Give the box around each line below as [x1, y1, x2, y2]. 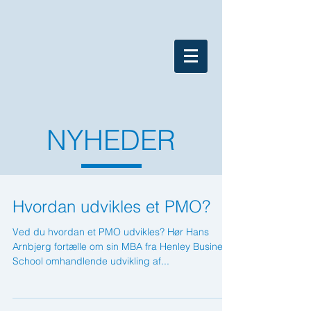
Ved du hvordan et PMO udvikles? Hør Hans [12, 225, 209, 238]
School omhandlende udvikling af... [12, 254, 169, 267]
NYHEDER [47, 122, 176, 157]
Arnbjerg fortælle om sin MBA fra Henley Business [12, 239, 233, 253]
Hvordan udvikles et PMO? [12, 196, 210, 217]
